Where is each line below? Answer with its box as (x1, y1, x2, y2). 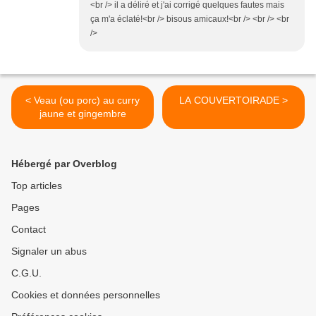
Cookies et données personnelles (11, 289, 160, 301)
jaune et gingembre (39, 108, 126, 120)
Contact (11, 224, 46, 236)
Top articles (11, 180, 62, 192)
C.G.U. (11, 267, 42, 279)
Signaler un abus (11, 245, 87, 257)
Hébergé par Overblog (11, 158, 117, 170)
